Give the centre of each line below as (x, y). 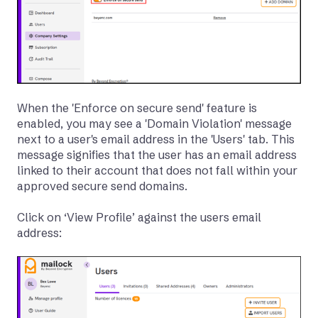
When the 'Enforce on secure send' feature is (137, 108)
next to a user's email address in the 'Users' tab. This (156, 139)
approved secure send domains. (102, 186)
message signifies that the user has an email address (157, 154)
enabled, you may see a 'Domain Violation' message (154, 123)
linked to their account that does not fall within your (157, 170)
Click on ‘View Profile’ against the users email (139, 217)
